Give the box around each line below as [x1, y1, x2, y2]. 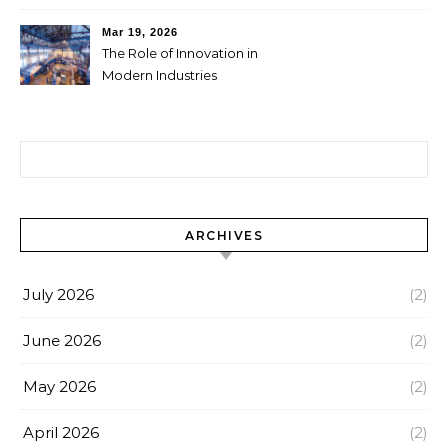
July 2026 [23, 285, 94, 304]
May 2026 [23, 377, 96, 396]
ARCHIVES [185, 228, 263, 243]
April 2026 [23, 423, 99, 442]
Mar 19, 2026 [102, 26, 178, 38]
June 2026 [23, 331, 101, 350]
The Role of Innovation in [102, 45, 258, 61]
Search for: [19, 142, 99, 161]
